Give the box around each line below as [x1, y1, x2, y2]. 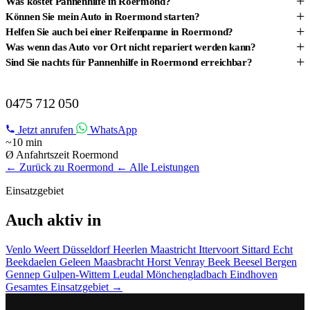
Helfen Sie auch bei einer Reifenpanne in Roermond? [6, 26, 233, 37]
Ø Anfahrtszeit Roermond [6, 149, 118, 161]
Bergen [265, 256, 297, 268]
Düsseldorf [62, 244, 113, 256]
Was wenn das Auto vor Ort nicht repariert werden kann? [6, 41, 256, 53]
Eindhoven [230, 268, 277, 281]
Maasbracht [93, 256, 147, 268]
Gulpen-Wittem [43, 268, 113, 281]
